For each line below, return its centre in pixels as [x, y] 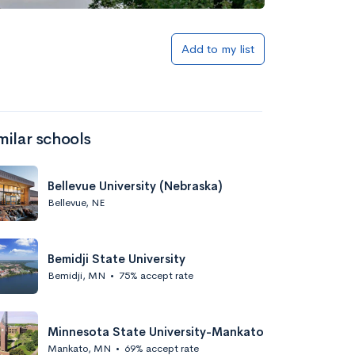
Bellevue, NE [76, 202]
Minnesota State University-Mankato [156, 331]
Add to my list [218, 49]
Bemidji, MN [76, 275]
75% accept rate [156, 275]
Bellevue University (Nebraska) [135, 185]
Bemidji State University [116, 258]
